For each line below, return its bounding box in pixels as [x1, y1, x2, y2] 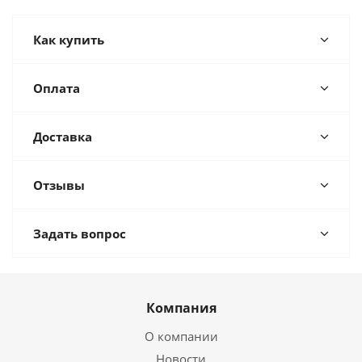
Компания [145, 299, 217, 317]
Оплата [33, 80, 80, 96]
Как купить [33, 32, 104, 48]
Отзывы [33, 177, 85, 193]
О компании [144, 328, 218, 344]
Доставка [33, 128, 92, 145]
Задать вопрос [33, 225, 126, 242]
